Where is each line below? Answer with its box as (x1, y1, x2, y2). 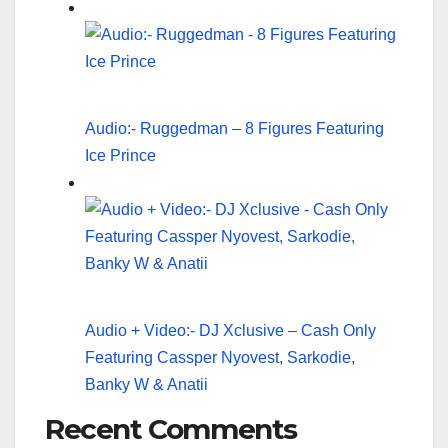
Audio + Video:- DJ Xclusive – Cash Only (85, 321, 376, 339)
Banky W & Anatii (85, 375, 208, 393)
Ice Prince (85, 146, 156, 164)
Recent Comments (45, 411, 297, 446)
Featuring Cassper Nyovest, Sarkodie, (85, 348, 355, 366)
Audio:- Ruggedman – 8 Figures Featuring (85, 119, 384, 137)
